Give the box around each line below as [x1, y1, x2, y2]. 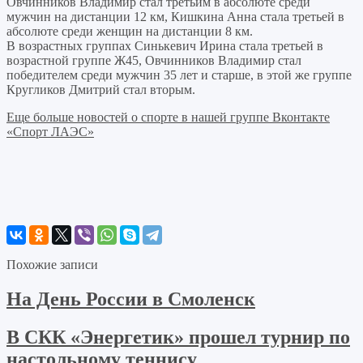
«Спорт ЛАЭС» [6, 124, 94, 139]
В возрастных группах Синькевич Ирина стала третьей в [6, 38, 323, 53]
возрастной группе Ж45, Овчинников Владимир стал [6, 53, 301, 67]
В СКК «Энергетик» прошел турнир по [6, 326, 350, 348]
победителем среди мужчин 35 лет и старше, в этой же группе [6, 67, 352, 82]
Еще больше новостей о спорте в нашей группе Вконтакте [6, 109, 330, 124]
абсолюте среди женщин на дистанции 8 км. [6, 23, 253, 38]
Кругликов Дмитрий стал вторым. [6, 82, 195, 96]
